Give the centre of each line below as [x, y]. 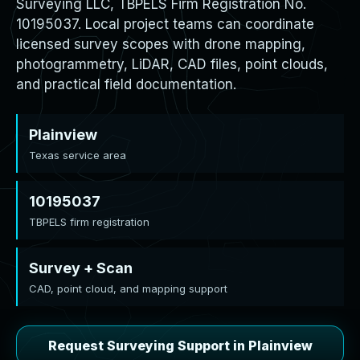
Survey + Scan [81, 268]
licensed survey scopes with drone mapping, [161, 44]
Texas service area [78, 155]
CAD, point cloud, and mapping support [128, 288]
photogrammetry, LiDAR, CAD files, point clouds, [172, 64]
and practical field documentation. [126, 84]
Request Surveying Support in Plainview [180, 346]
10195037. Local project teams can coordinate [165, 24]
